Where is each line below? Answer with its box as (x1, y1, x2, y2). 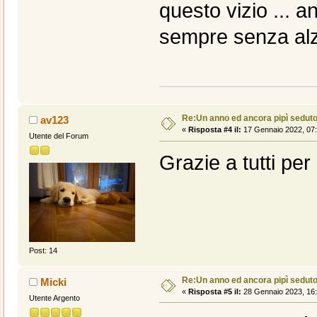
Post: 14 (28, 246, 57, 255)
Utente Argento (28, 293, 80, 302)
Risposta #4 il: (188, 125, 241, 134)
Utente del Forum (28, 132, 88, 141)
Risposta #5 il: (188, 287, 241, 296)
